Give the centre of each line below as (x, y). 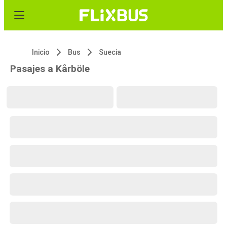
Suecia (110, 52)
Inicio (41, 52)
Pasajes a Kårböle (50, 69)
